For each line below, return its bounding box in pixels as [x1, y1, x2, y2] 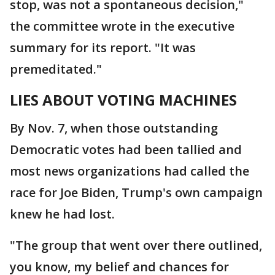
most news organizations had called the [10, 163, 249, 179]
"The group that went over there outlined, [10, 237, 262, 254]
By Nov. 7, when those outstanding [10, 120, 218, 136]
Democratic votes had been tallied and [10, 141, 242, 158]
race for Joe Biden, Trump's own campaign [10, 184, 263, 201]
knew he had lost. [10, 206, 115, 222]
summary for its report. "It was [10, 39, 196, 56]
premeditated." [10, 61, 102, 77]
